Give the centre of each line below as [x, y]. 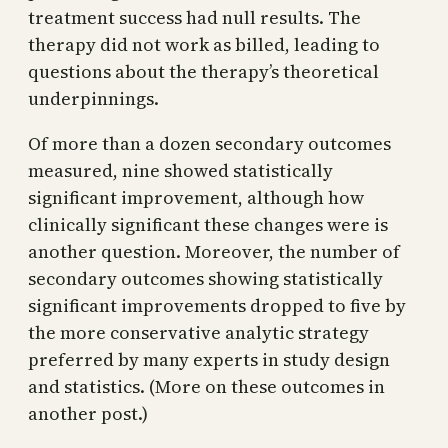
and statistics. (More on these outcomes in [206, 386]
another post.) [88, 413]
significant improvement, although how [196, 197]
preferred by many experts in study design [209, 359]
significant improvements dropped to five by [217, 305]
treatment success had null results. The [194, 17]
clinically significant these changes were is [208, 224]
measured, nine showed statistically [180, 170]
